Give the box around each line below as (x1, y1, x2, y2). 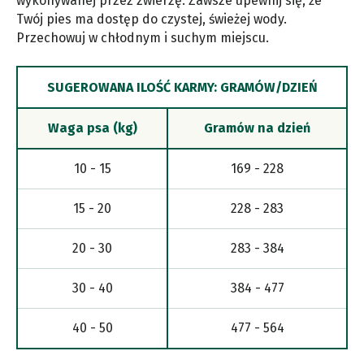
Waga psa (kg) (47, 119, 137, 136)
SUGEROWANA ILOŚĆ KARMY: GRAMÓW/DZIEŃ (46, 79, 318, 95)
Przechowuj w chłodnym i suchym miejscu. (16, 29, 269, 45)
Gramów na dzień (204, 119, 310, 136)
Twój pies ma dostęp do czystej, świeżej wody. (16, 11, 287, 27)
